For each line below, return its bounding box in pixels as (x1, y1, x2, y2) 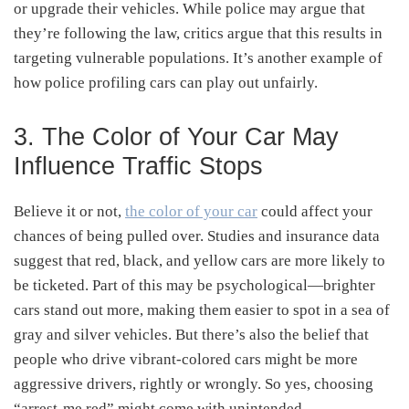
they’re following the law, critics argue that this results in (14, 24, 383, 42)
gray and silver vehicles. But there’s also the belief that (14, 325, 369, 343)
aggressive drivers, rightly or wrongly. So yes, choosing (14, 374, 373, 393)
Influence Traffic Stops (14, 152, 263, 180)
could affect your (257, 202, 372, 220)
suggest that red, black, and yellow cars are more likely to (14, 251, 385, 269)
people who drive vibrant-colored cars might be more (14, 350, 358, 368)
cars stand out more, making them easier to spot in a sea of (14, 300, 390, 319)
